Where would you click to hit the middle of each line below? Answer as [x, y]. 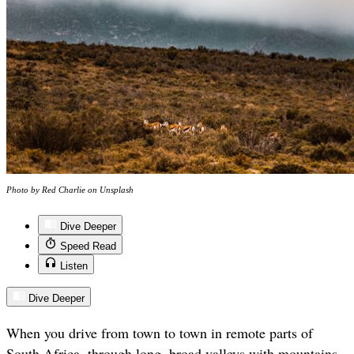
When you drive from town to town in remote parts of [160, 333]
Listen [74, 266]
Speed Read [88, 247]
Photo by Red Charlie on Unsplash [70, 190]
